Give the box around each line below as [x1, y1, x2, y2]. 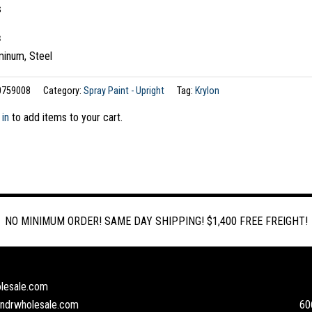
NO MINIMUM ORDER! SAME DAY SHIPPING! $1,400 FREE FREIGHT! [4, 214, 308, 228]
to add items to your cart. [8, 110, 123, 124]
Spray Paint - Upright [83, 85, 164, 97]
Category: [42, 85, 84, 97]
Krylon [194, 85, 219, 97]
